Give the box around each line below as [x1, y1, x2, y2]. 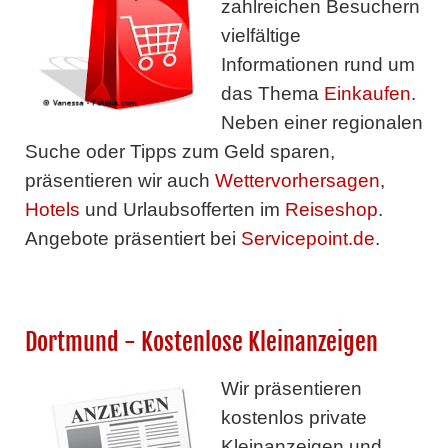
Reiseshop [284, 199, 378, 221]
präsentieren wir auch [24, 170, 215, 192]
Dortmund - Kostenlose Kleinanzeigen [24, 327, 378, 358]
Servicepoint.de [240, 228, 375, 250]
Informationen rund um [220, 54, 415, 76]
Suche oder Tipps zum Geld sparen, [24, 141, 335, 163]
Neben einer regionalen [220, 112, 423, 134]
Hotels [24, 199, 80, 221]
